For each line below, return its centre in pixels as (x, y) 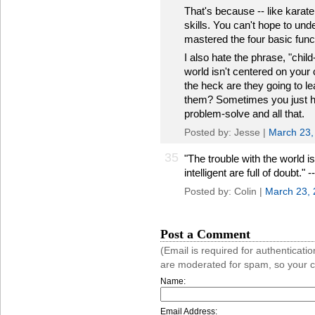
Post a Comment (205, 234)
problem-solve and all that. (244, 114)
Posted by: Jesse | (226, 132)
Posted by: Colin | (225, 191)
